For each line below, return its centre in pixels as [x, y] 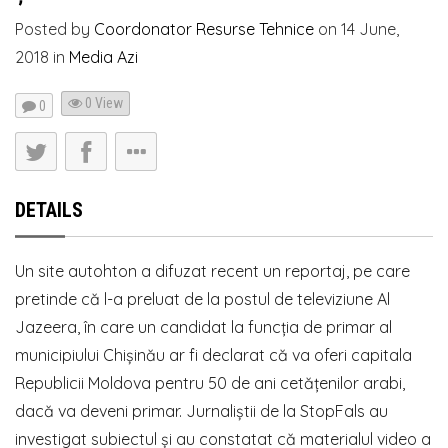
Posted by [54, 28]
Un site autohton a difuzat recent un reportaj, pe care [212, 271]
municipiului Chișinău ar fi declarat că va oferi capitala [213, 355]
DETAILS [49, 210]
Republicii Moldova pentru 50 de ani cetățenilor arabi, [210, 383]
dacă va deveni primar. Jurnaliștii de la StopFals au [201, 411]
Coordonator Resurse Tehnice [204, 28]
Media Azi [103, 56]
